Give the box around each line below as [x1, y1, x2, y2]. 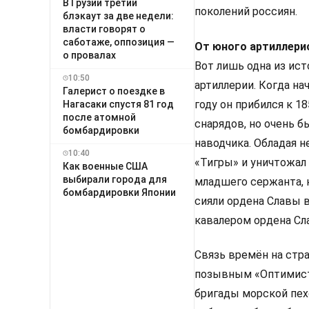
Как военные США [63, 160, 148, 172]
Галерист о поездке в [63, 85, 165, 97]
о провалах [63, 49, 116, 61]
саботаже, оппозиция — [63, 36, 175, 48]
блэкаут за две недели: [63, 10, 174, 21]
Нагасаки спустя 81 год [63, 98, 174, 110]
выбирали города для [63, 173, 167, 185]
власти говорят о [63, 23, 146, 34]
